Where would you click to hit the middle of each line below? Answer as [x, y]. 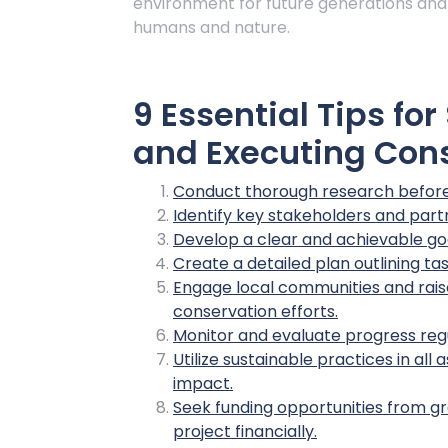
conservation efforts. [255, 311]
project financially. [245, 431]
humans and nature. [211, 27]
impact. [203, 383]
